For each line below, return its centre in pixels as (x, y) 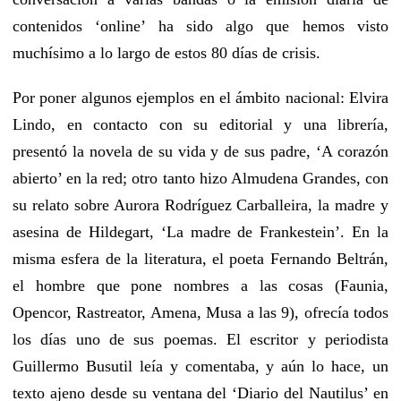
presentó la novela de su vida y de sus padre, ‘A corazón (200, 151)
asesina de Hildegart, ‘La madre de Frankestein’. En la (200, 231)
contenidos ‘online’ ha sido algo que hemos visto (200, 26)
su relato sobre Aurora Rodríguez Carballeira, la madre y (200, 205)
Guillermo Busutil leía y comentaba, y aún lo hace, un (200, 366)
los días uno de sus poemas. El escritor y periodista (200, 339)
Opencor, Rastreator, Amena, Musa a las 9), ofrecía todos (200, 312)
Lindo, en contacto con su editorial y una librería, (200, 124)
